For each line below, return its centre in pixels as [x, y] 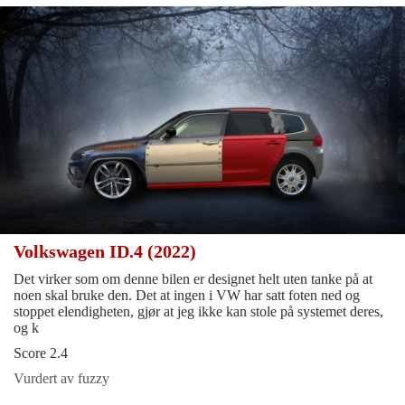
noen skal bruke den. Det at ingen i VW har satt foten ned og [187, 296]
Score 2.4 [41, 353]
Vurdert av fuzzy [61, 379]
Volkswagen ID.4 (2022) [107, 252]
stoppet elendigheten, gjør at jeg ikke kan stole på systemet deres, [198, 312]
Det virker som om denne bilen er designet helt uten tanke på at [193, 279]
